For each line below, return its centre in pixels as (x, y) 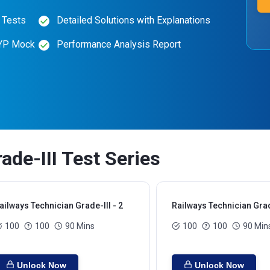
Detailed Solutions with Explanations (133, 20)
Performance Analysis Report (118, 44)
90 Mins (80, 226)
